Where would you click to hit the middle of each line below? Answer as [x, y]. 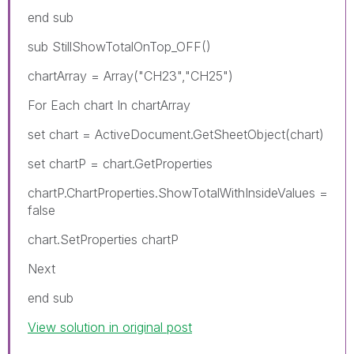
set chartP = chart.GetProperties [120, 163]
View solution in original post [110, 327]
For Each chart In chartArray [109, 105]
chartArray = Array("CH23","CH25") [130, 75]
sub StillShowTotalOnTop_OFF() [119, 46]
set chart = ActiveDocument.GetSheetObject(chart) [176, 134]
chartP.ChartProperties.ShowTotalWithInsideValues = [178, 192]
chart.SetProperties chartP [103, 239]
